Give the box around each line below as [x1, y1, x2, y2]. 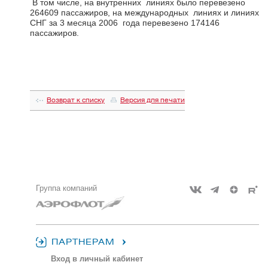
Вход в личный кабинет [51, 254, 143, 264]
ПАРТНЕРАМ [48, 237, 118, 248]
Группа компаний [36, 183, 97, 193]
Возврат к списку [47, 96, 105, 104]
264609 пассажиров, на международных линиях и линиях [30, 7, 259, 17]
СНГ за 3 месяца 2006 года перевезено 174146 [30, 17, 220, 28]
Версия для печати [120, 96, 185, 104]
